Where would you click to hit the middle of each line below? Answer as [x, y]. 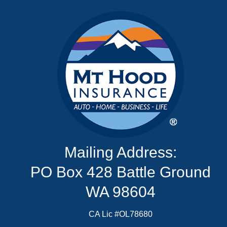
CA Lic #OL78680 [120, 214]
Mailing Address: [120, 152]
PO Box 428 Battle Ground [120, 172]
